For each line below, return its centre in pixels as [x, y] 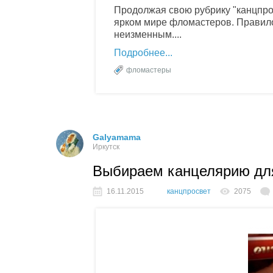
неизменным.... [148, 34]
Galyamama [117, 137]
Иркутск [106, 147]
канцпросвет [189, 191]
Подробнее [140, 52]
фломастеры [149, 70]
